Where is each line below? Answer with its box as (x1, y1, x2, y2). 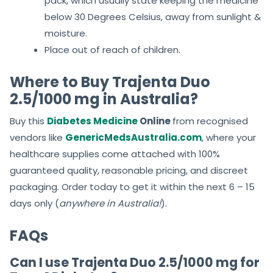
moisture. (44, 27, 87, 40)
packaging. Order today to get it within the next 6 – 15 (10, 180, 255, 194)
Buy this (10, 115, 47, 128)
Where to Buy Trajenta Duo (10, 72, 210, 93)
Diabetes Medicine (47, 115, 138, 128)
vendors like (10, 131, 65, 144)
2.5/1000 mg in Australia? (10, 89, 198, 110)
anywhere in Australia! (59, 197, 161, 210)
